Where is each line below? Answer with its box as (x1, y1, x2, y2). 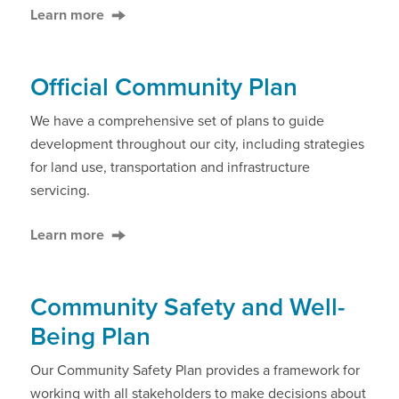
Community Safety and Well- (30, 292, 345, 322)
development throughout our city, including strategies (30, 135, 364, 153)
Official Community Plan (30, 72, 297, 102)
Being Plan (30, 322, 151, 352)
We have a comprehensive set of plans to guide (30, 112, 324, 130)
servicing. (30, 182, 90, 199)
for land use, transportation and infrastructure (30, 159, 310, 176)
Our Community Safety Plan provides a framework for (30, 362, 360, 379)
